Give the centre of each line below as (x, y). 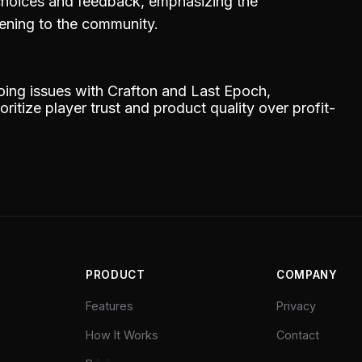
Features (109, 305)
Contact (298, 335)
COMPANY (307, 274)
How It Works (122, 335)
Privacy (296, 305)
